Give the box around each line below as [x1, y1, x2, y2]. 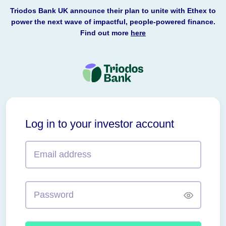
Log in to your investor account [25, 118, 174, 131]
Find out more [80, 29, 131, 37]
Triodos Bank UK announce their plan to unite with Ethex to [10, 7, 216, 15]
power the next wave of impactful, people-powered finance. [11, 18, 215, 26]
